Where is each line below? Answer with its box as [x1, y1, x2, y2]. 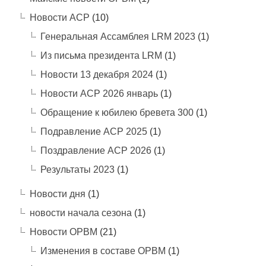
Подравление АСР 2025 [40, 126, 147, 137]
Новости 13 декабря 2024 [40, 69, 153, 80]
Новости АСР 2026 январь [40, 88, 158, 99]
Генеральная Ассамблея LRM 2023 [40, 31, 195, 42]
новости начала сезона [29, 208, 132, 218]
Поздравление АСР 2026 [40, 145, 151, 156]
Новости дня [29, 189, 85, 199]
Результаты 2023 [40, 164, 115, 175]
